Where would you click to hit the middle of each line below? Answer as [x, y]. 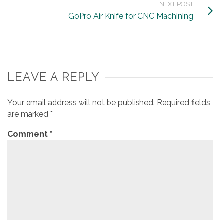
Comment [28, 134]
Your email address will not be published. [81, 103]
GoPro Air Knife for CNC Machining [131, 16]
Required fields [183, 103]
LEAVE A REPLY [54, 77]
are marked [29, 114]
